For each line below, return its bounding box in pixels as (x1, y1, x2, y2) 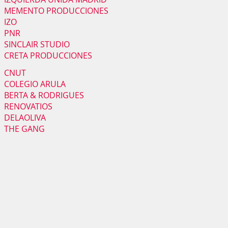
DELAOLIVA (4, 111, 46, 123)
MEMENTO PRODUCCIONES (4, 5, 108, 16)
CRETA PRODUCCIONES (4, 49, 92, 61)
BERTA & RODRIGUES (4, 89, 84, 101)
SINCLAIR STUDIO (4, 38, 70, 50)
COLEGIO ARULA (4, 78, 66, 90)
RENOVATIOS (4, 100, 52, 112)
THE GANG (4, 123, 45, 134)
